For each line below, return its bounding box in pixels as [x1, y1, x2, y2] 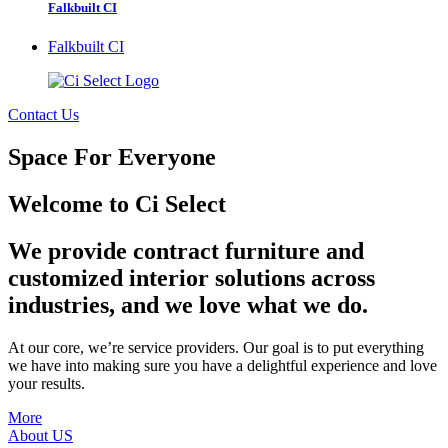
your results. [8, 374, 85, 392]
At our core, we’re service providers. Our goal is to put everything [8, 338, 424, 356]
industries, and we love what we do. [8, 291, 368, 318]
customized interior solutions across [8, 264, 375, 291]
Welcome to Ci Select [8, 190, 226, 217]
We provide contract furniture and [8, 237, 364, 264]
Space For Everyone [8, 143, 216, 170]
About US [8, 426, 73, 444]
